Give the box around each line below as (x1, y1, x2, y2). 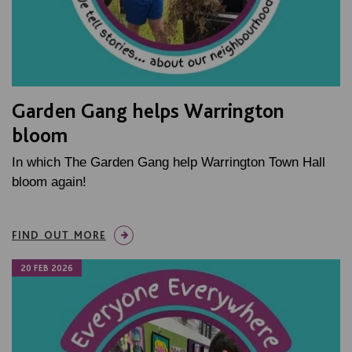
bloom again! (12, 174, 86, 190)
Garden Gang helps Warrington (12, 98, 284, 123)
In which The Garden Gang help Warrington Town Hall (12, 155, 325, 170)
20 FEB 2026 (20, 262, 73, 274)
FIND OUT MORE (12, 229, 106, 242)
